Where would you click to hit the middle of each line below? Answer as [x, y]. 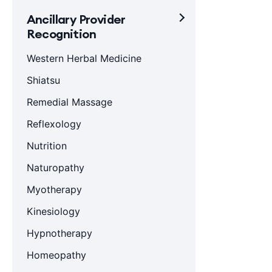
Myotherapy [54, 189]
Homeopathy [56, 255]
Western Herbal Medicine [84, 58]
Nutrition [46, 146]
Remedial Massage [69, 102]
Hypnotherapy [59, 233]
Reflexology [54, 124]
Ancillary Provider [76, 19]
